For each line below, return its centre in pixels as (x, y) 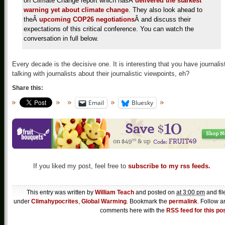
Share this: (28, 88)
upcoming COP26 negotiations (87, 19)
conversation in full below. (61, 38)
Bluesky (142, 103)
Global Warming (104, 202)
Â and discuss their (163, 19)
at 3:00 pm (191, 193)
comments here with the (133, 211)
